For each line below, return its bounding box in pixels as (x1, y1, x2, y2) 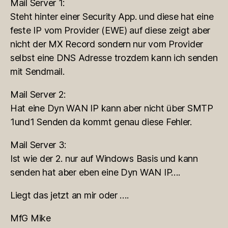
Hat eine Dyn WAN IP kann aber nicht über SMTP (10, 102, 213, 113)
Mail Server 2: (10, 89, 66, 100)
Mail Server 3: (10, 139, 67, 150)
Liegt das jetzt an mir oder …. (10, 189, 129, 201)
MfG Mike (10, 212, 51, 223)
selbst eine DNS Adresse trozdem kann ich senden (10, 52, 218, 63)
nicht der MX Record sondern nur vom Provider (10, 38, 204, 49)
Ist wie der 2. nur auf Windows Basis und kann (10, 153, 198, 164)
